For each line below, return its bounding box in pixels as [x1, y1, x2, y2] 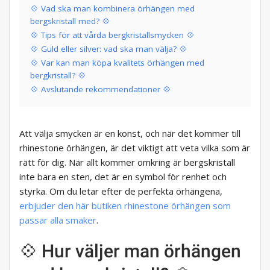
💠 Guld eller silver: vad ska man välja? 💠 [30, 43, 187, 55]
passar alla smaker [19, 214, 96, 227]
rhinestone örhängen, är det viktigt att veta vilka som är [19, 142, 250, 154]
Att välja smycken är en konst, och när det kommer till [19, 127, 240, 140]
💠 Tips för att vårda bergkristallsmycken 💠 [30, 30, 195, 41]
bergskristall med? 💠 [30, 16, 110, 27]
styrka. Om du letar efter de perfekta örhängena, [19, 185, 222, 198]
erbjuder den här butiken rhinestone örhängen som [19, 199, 231, 212]
